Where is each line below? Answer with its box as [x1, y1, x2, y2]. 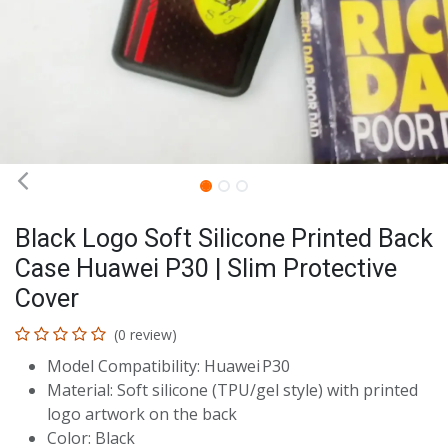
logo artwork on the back [47, 403, 237, 425]
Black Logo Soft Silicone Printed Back [15, 224, 433, 253]
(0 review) [114, 325, 177, 344]
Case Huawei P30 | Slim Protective [15, 254, 397, 283]
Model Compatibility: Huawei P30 [47, 355, 290, 377]
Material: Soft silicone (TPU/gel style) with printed [47, 379, 418, 401]
